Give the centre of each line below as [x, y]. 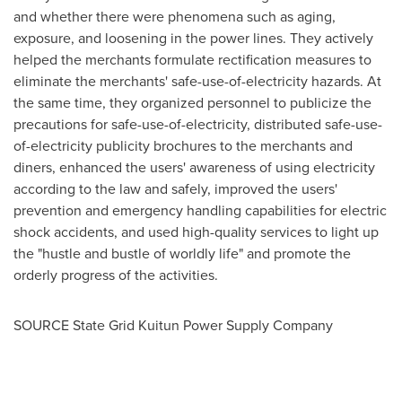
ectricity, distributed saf [270, 124]
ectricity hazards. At [319, 81]
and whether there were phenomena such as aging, [175, 17]
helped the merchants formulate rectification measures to [192, 60]
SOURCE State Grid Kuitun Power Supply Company [173, 325]
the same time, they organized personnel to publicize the [192, 103]
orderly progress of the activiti [107, 275]
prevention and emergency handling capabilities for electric [200, 210]
